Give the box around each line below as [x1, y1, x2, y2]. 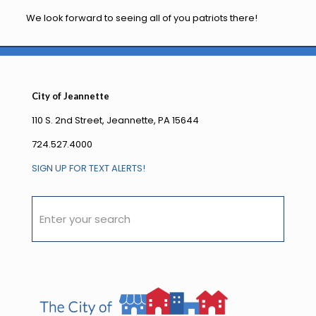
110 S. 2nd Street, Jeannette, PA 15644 [32, 114, 199, 127]
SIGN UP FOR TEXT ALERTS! [32, 162, 145, 175]
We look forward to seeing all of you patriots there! [25, 11, 257, 25]
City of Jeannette [32, 90, 109, 102]
